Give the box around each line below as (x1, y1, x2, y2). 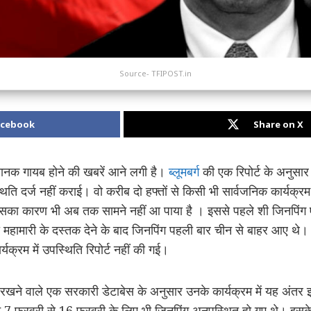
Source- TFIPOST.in (119, 68, 192, 79)
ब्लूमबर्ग (169, 163, 199, 180)
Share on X (253, 118, 303, 131)
